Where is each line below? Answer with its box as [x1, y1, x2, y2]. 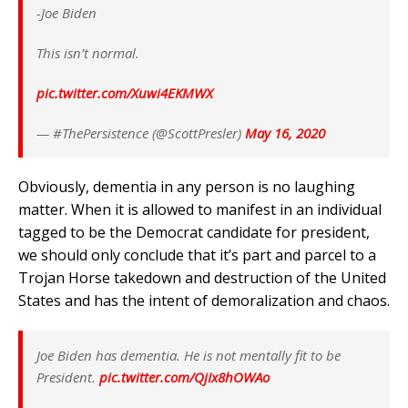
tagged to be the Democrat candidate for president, [18, 222, 370, 243]
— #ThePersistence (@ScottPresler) [36, 124, 245, 143]
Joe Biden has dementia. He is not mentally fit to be [36, 346, 341, 365]
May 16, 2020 [245, 124, 325, 143]
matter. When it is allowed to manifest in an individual [18, 199, 382, 220]
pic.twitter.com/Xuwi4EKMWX [36, 84, 213, 103]
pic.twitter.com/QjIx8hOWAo [99, 368, 270, 387]
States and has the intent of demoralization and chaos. [18, 291, 390, 311]
